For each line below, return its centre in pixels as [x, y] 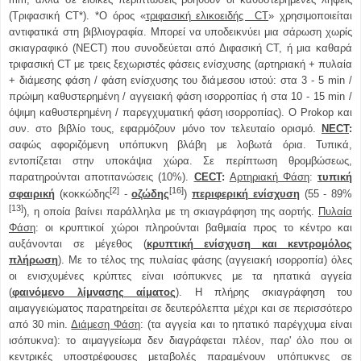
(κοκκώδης [82, 194]
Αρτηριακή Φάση [269, 177]
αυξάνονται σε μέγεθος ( [78, 243]
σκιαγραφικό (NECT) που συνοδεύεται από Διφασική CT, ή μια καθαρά [180, 48]
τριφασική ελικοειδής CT [207, 16]
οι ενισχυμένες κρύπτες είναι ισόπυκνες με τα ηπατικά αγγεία [180, 276]
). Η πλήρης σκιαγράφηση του [264, 292]
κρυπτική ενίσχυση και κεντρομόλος [249, 243]
